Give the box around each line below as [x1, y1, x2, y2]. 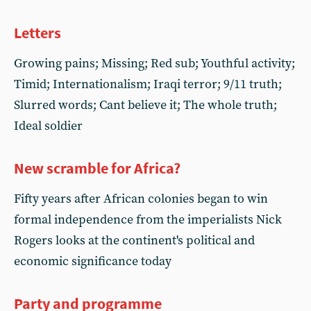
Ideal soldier [14, 118, 83, 134]
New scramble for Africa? [14, 158, 180, 178]
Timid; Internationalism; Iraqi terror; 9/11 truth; [14, 76, 282, 92]
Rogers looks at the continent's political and [14, 233, 255, 249]
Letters [14, 23, 61, 42]
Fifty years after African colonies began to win [14, 191, 268, 207]
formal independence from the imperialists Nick [14, 212, 282, 228]
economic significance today [14, 253, 171, 269]
